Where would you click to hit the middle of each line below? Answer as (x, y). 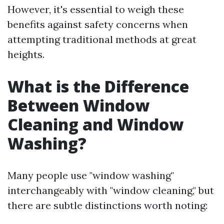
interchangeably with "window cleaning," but (111, 190)
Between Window (78, 105)
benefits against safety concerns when (98, 24)
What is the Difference (98, 86)
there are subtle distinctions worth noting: (107, 205)
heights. (26, 54)
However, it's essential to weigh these (96, 9)
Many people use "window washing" (91, 175)
